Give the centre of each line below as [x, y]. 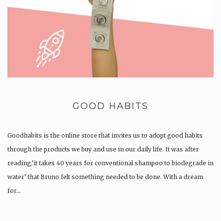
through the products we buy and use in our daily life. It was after [103, 149]
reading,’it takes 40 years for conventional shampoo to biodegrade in [110, 163]
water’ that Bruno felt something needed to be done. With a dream [105, 177]
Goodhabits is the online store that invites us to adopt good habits [105, 136]
